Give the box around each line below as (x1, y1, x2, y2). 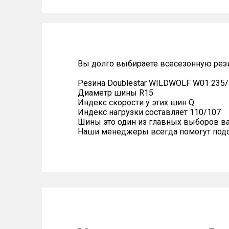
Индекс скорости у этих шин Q (78, 98, 194, 107)
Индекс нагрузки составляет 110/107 (78, 107, 221, 117)
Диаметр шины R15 (78, 88, 153, 98)
